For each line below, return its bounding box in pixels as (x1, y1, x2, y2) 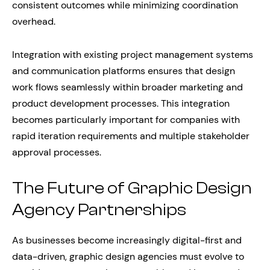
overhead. (12, 14, 55, 28)
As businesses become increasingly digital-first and (12, 234, 242, 247)
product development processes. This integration (12, 96, 230, 110)
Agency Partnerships (12, 199, 186, 219)
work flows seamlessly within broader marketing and (12, 80, 243, 93)
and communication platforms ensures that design (12, 64, 235, 77)
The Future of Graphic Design (12, 178, 252, 198)
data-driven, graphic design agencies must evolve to (12, 250, 244, 263)
